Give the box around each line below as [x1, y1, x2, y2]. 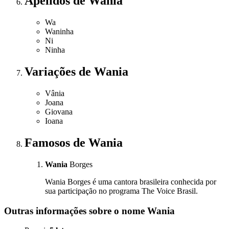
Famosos [25, 136, 73, 150]
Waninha [45, 27, 74, 36]
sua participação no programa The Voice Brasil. [45, 186, 198, 195]
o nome [114, 205, 147, 216]
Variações [25, 65, 79, 79]
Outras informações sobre [4, 205, 114, 216]
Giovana [45, 107, 73, 117]
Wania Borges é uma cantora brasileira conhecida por [45, 177, 216, 186]
